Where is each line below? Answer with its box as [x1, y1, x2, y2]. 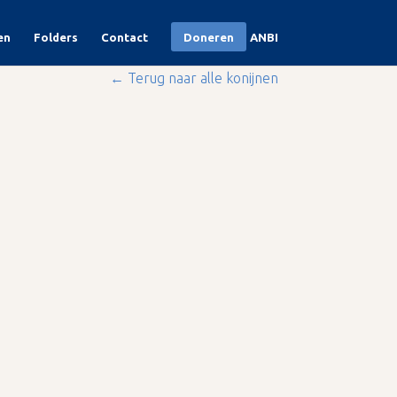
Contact [100, 31, 148, 43]
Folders [33, 31, 78, 43]
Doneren [183, 31, 234, 43]
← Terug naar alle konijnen [109, 70, 278, 86]
